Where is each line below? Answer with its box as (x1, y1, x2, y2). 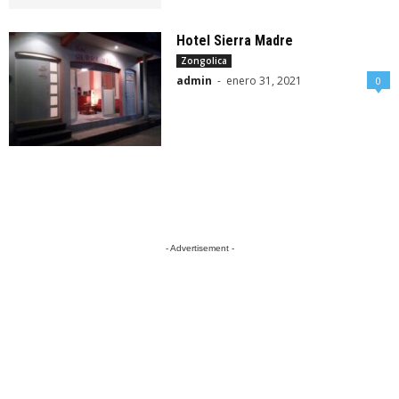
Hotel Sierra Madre (176, 32, 294, 50)
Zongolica (181, 54, 228, 68)
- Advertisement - (165, 243, 234, 254)
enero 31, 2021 (226, 73, 303, 89)
